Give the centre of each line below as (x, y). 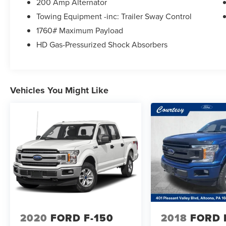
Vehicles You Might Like (59, 91)
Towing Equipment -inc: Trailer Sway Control (114, 16)
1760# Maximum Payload (80, 31)
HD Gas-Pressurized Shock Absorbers (102, 45)
